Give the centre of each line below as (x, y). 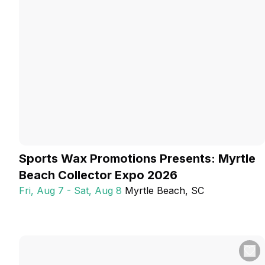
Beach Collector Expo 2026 (98, 175)
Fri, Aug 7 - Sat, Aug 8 (70, 190)
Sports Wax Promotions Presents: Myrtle (137, 159)
